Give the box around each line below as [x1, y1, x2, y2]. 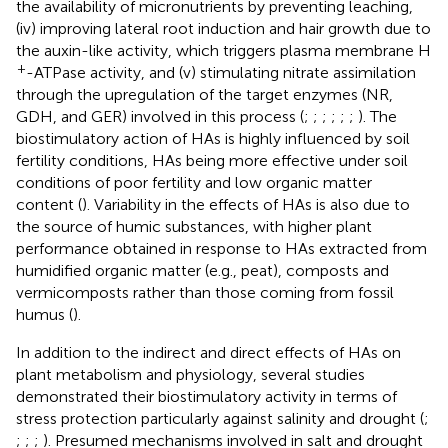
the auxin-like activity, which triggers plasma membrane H [16, 40, 431, 60]
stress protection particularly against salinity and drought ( [16, 408, 424, 428]
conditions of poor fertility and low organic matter [16, 172, 372, 192]
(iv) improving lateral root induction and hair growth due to [16, 18, 431, 38]
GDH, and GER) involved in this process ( [16, 106, 304, 126]
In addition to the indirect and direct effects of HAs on [16, 342, 401, 362]
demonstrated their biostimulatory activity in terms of [16, 386, 397, 406]
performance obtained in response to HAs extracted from [16, 238, 427, 258]
